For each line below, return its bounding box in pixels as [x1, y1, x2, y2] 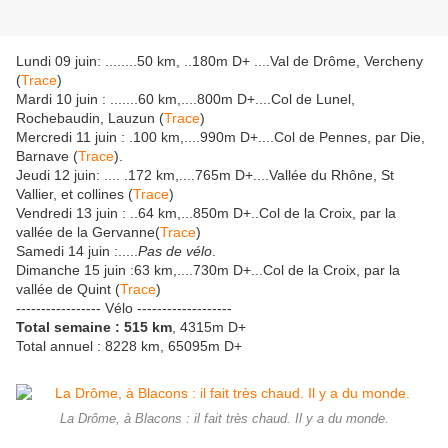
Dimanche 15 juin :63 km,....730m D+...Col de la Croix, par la [16, 262, 400, 279]
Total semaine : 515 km [16, 319, 172, 336]
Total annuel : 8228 [16, 338, 137, 355]
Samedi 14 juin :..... [16, 243, 138, 260]
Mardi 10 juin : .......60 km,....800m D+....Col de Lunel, [16, 91, 355, 108]
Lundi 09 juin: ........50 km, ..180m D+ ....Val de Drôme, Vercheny [16, 53, 423, 70]
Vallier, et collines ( [16, 186, 133, 203]
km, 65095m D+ [141, 338, 242, 355]
